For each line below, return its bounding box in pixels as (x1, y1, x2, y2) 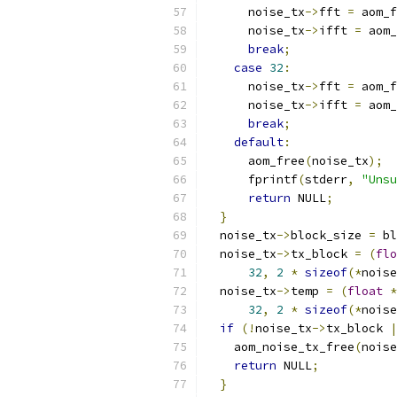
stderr (305, 172, 347, 187)
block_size (291, 228, 369, 243)
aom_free (206, 153, 305, 168)
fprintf (206, 172, 298, 187)
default (234, 135, 284, 150)
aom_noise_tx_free (206, 339, 354, 354)
